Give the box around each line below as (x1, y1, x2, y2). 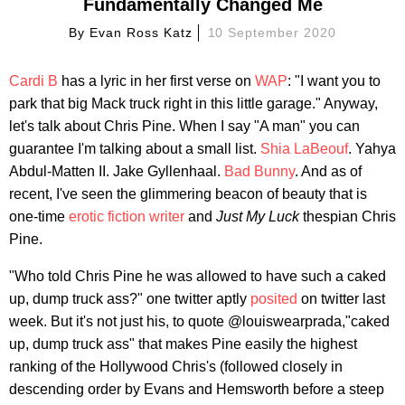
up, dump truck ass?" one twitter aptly (9, 290, 250, 306)
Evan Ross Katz (89, 24, 193, 40)
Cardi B (9, 72, 58, 89)
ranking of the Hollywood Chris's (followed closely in (9, 358, 343, 374)
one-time (9, 208, 69, 224)
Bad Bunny (224, 163, 295, 179)
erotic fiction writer (69, 208, 184, 224)
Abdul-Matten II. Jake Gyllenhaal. (9, 163, 224, 179)
